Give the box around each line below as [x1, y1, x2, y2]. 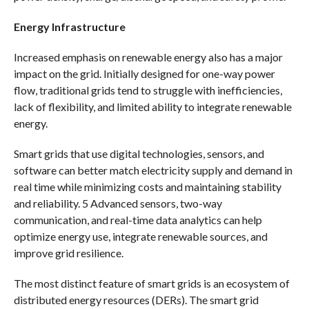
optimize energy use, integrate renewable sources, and [13, 229, 268, 243]
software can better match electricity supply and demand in [13, 163, 292, 177]
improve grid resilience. [13, 246, 123, 259]
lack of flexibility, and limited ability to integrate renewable [13, 99, 292, 113]
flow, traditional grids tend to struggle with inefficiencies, [13, 83, 282, 97]
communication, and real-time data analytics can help [13, 212, 262, 226]
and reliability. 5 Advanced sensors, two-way [13, 196, 222, 210]
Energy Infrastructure [13, 19, 126, 33]
